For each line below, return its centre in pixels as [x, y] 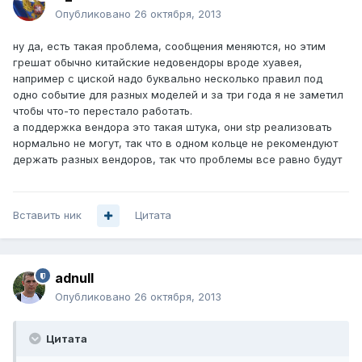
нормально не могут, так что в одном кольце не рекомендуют [175, 143]
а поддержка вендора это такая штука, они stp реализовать [173, 127]
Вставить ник [47, 215]
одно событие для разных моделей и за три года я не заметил [178, 95]
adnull [74, 278]
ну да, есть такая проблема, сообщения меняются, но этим [169, 46]
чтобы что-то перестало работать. [103, 111]
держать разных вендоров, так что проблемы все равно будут [177, 160]
